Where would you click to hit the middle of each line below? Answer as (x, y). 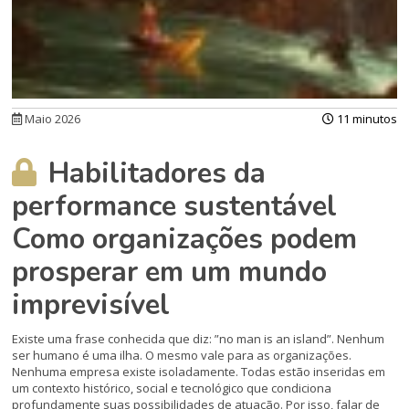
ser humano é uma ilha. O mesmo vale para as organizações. (182, 356)
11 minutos (365, 119)
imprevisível (91, 305)
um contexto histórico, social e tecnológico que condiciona (172, 388)
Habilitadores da (154, 174)
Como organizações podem (185, 240)
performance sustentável (175, 207)
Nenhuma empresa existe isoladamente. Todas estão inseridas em (199, 372)
